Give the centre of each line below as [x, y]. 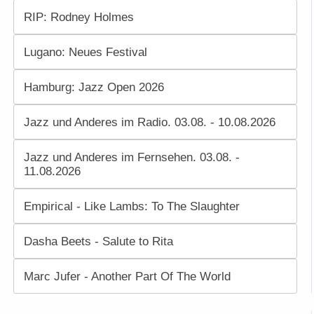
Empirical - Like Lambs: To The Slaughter [131, 206]
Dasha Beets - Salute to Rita [98, 241]
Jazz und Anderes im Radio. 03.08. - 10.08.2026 [149, 122]
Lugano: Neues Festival [85, 52]
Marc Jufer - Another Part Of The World [127, 277]
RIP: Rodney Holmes [78, 17]
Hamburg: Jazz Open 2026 [94, 87]
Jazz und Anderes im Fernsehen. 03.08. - [131, 157]
